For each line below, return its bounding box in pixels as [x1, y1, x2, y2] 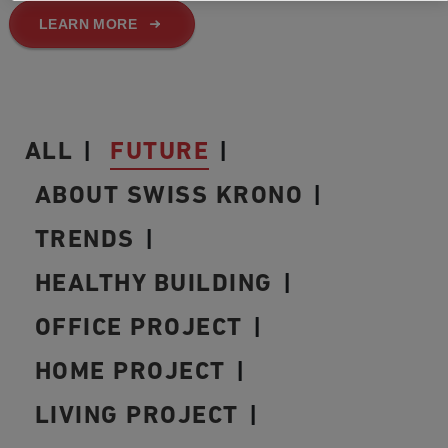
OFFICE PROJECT [34, 316, 243, 342]
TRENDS [34, 228, 135, 254]
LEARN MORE [38, 15, 138, 32]
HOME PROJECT [34, 360, 226, 386]
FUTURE [110, 140, 210, 166]
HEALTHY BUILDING [34, 272, 273, 298]
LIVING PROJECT [34, 404, 239, 430]
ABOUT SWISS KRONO [34, 184, 304, 210]
